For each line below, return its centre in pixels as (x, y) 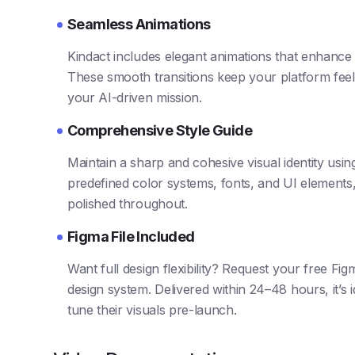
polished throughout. (128, 203)
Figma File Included (131, 236)
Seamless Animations (139, 24)
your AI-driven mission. (135, 97)
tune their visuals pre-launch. (152, 309)
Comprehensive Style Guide (160, 130)
